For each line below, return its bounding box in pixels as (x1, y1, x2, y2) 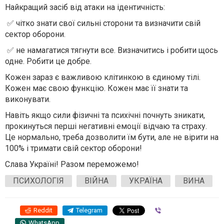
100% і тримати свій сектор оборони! (5, 143, 142, 153)
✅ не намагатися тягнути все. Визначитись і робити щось (5, 45, 218, 55)
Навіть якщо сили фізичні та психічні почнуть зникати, (5, 110, 205, 120)
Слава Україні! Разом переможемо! (5, 159, 139, 169)
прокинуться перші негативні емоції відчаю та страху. (5, 121, 207, 131)
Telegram (76, 206, 102, 214)
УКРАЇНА (129, 176, 162, 185)
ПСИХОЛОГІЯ (13, 176, 64, 185)
